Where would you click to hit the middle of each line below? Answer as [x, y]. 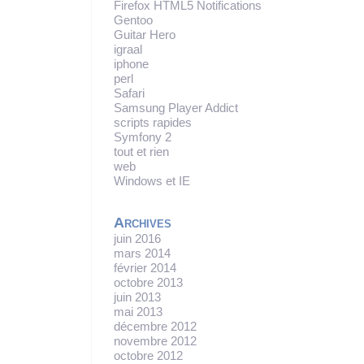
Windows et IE [152, 180]
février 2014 [145, 267]
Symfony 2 [143, 136]
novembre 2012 [155, 340]
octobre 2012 [148, 355]
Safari [129, 93]
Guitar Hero [145, 34]
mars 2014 [142, 253]
